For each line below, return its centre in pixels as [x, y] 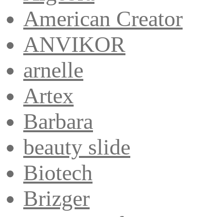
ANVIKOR [74, 44]
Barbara [58, 121]
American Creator [103, 18]
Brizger [56, 198]
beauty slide [77, 147]
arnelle [53, 70]
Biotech [58, 172]
